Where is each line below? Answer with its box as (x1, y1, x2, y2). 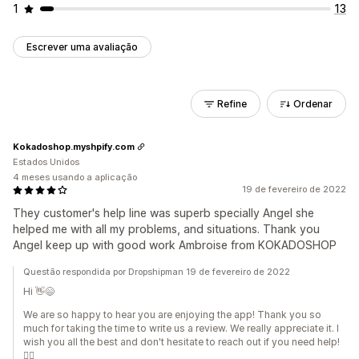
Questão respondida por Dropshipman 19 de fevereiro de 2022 (23, 266, 290, 277)
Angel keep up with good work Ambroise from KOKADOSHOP (13, 238, 337, 252)
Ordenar (293, 98, 333, 110)
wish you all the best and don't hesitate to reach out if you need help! (23, 336, 340, 348)
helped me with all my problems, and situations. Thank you (13, 222, 320, 236)
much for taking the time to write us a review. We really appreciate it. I (23, 322, 339, 334)
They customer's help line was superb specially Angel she (13, 206, 314, 220)
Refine (217, 98, 247, 110)
